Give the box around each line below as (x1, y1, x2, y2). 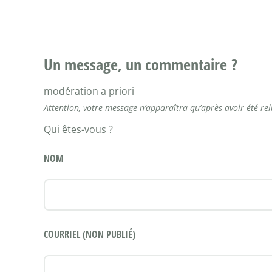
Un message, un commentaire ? (44, 53, 237, 75)
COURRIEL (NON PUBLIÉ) (44, 227, 135, 241)
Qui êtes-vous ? (44, 123, 113, 137)
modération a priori (44, 84, 134, 98)
